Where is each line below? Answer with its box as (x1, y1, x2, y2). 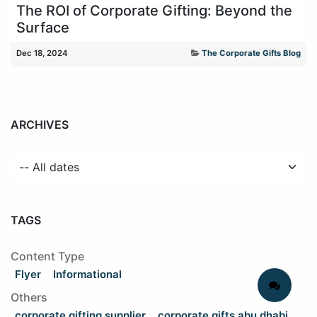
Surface (16, 18, 69, 36)
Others (11, 290, 47, 305)
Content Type (11, 248, 84, 263)
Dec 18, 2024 (16, 47, 68, 58)
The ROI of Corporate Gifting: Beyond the (16, 1, 292, 19)
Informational (53, 267, 122, 281)
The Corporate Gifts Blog (202, 47, 301, 58)
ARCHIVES (11, 117, 69, 132)
